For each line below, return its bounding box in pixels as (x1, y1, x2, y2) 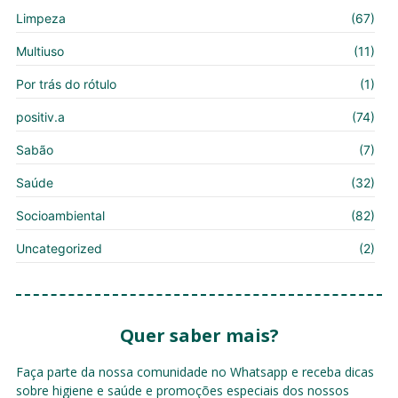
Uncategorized (15, 240, 102, 256)
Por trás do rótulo (15, 76, 116, 92)
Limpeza (15, 10, 66, 26)
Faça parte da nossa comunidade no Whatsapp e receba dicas (15, 362, 374, 380)
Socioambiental (15, 207, 105, 223)
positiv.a (15, 108, 65, 124)
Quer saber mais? (119, 322, 279, 347)
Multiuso (15, 43, 64, 59)
